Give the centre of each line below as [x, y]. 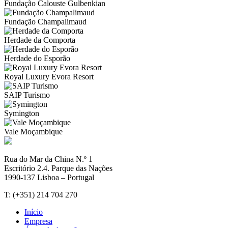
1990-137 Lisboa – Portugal [49, 177]
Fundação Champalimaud [45, 22]
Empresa [38, 221]
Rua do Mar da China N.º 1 [48, 159]
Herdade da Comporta [40, 40]
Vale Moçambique [33, 132]
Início [34, 212]
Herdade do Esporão [37, 58]
